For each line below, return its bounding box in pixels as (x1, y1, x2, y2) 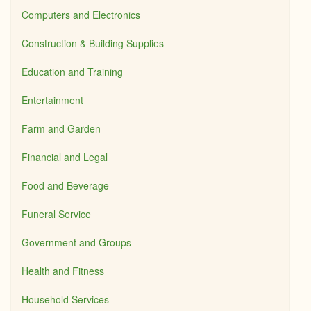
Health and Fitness (22, 264, 104, 278)
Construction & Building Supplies (22, 36, 164, 50)
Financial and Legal (22, 150, 108, 164)
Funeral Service (22, 207, 91, 221)
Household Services (22, 292, 109, 306)
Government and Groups (22, 235, 131, 249)
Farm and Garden (22, 121, 101, 135)
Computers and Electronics (22, 8, 140, 22)
